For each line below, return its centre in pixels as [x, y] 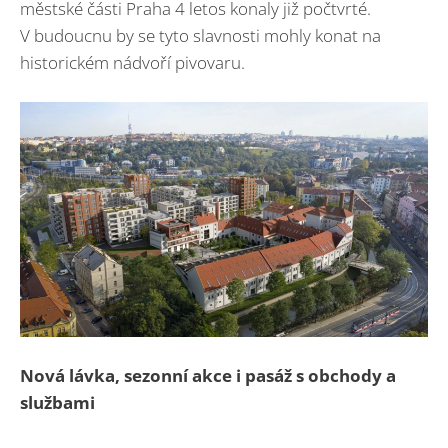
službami [57, 403]
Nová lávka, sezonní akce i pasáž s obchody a [208, 376]
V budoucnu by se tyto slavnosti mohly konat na [200, 35]
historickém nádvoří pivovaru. [132, 62]
